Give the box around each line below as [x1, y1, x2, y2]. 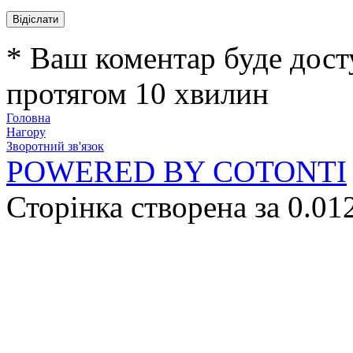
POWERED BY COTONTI [6, 154, 347, 188]
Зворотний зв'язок [6, 139, 104, 153]
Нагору [6, 125, 46, 139]
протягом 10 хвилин [6, 76, 269, 110]
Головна [6, 111, 50, 124]
